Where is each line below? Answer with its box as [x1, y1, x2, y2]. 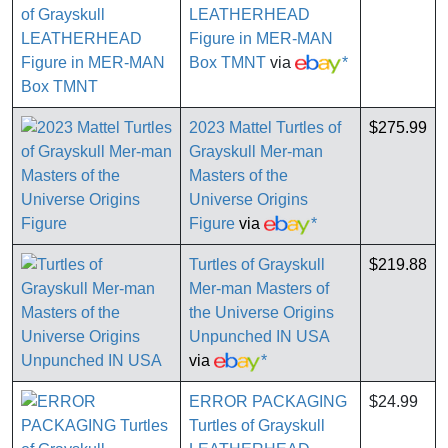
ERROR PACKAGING [189, 393, 347, 411]
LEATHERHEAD [189, 6, 310, 24]
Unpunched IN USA [189, 328, 329, 346]
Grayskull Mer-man [189, 143, 323, 161]
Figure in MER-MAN [189, 30, 333, 48]
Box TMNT [189, 54, 266, 72]
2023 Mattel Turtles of [189, 119, 341, 137]
